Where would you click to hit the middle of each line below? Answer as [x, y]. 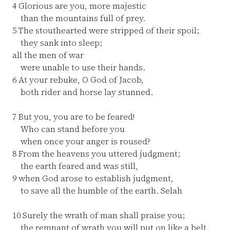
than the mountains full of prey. [79, 18]
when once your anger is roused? [81, 141]
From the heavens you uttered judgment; [98, 154]
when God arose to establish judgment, [95, 178]
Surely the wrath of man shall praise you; [103, 215]
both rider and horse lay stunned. [83, 92]
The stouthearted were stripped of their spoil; [108, 30]
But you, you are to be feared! [75, 117]
